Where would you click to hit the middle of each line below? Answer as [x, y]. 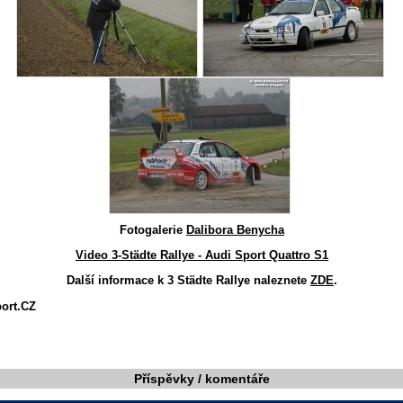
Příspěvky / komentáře [202, 379]
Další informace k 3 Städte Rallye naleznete [188, 280]
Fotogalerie [153, 230]
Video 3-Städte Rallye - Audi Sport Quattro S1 [202, 255]
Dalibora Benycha [235, 230]
